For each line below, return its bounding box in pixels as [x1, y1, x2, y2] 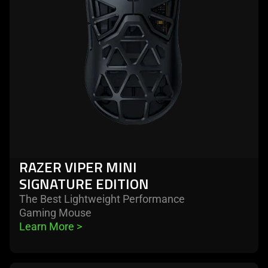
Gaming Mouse [19, 206, 92, 219]
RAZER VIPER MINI [19, 156, 137, 178]
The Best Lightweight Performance [19, 192, 185, 205]
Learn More [19, 220, 77, 233]
